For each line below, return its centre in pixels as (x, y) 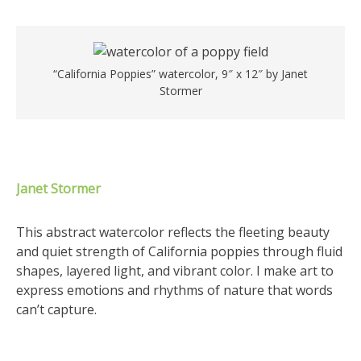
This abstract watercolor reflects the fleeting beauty (173, 232)
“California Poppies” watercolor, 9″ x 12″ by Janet (180, 74)
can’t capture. (56, 309)
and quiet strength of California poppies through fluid (179, 251)
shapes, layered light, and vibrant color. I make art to (175, 271)
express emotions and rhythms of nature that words (174, 290)
